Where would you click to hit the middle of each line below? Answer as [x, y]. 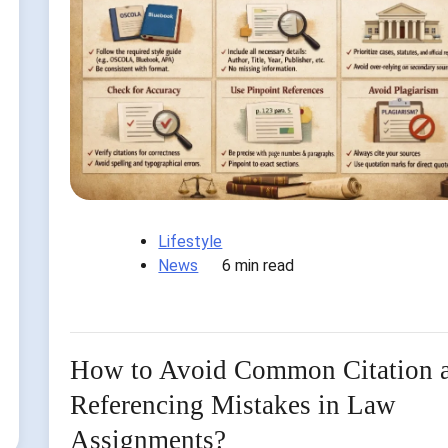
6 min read [258, 266]
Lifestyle [190, 242]
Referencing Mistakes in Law [233, 405]
